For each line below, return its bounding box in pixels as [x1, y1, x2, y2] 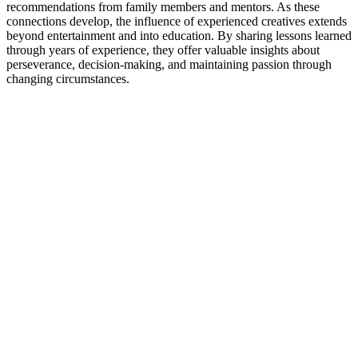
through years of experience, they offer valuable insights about [6, 42, 320, 57]
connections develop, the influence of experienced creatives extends [6, 14, 347, 28]
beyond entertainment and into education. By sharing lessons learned [6, 28, 352, 42]
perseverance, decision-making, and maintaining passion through [6, 57, 332, 71]
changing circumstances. [6, 71, 129, 86]
